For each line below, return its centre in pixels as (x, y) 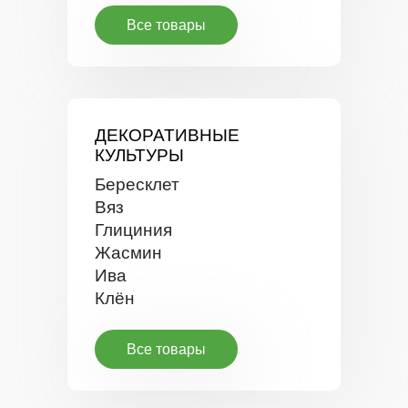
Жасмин (128, 253)
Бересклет (137, 184)
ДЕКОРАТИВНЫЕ (167, 135)
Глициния (133, 230)
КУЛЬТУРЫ (139, 155)
